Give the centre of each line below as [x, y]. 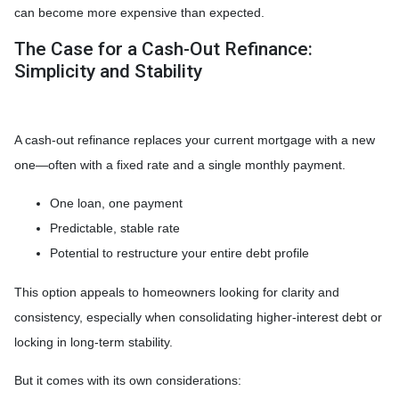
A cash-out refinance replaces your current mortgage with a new [195, 139]
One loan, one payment [116, 203]
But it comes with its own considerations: [128, 380]
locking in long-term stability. [94, 342]
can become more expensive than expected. [139, 12]
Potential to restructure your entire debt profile [179, 252]
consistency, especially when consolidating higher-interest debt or [198, 317]
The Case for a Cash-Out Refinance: [163, 49]
